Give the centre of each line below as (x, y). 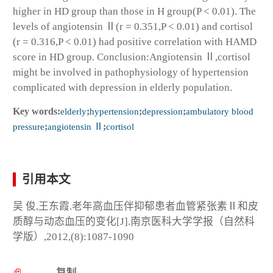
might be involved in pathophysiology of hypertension (131, 72)
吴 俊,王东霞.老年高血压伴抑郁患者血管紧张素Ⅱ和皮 (136, 206)
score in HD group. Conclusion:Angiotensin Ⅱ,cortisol (132, 57)
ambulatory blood (220, 111)
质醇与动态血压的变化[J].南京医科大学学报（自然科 (134, 221)
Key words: (37, 111)
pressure (29, 126)
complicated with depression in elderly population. (122, 87)
